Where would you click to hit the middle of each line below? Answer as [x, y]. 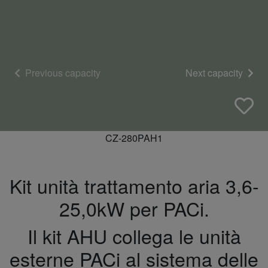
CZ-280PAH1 [134, 138]
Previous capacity [62, 72]
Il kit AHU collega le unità [134, 236]
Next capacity [215, 72]
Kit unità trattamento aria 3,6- [134, 185]
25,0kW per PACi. [134, 208]
